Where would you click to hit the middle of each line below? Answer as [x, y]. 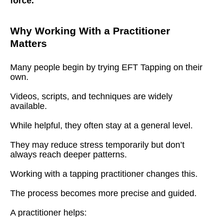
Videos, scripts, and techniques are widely [92, 96]
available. [29, 106]
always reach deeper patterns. [69, 154]
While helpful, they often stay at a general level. [102, 125]
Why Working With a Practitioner [90, 31]
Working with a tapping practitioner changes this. [104, 174]
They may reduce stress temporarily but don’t [98, 145]
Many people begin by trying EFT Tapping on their [107, 67]
